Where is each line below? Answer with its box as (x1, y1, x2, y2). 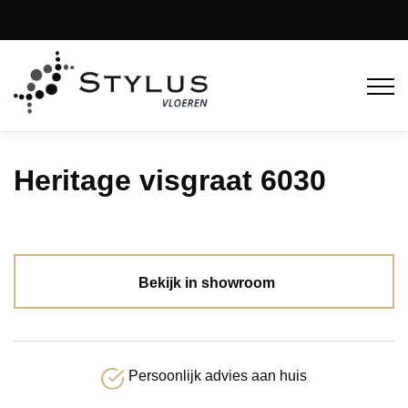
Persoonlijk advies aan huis (127, 367, 307, 383)
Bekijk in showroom (138, 274, 275, 291)
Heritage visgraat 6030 (14, 163, 326, 197)
